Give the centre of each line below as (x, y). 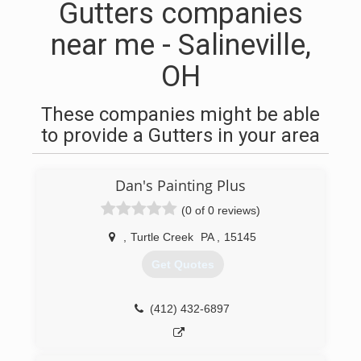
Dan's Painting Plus (180, 185)
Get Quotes (183, 265)
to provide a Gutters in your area (180, 135)
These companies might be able (180, 114)
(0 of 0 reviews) (221, 210)
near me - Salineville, (180, 45)
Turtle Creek (162, 237)
